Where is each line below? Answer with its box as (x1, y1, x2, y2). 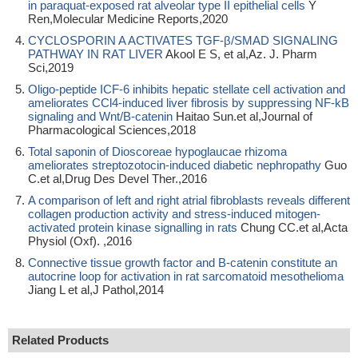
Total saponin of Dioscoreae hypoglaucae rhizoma (28, 145, 287, 158)
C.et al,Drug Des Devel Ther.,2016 (28, 172, 207, 185)
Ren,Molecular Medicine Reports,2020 (28, 12, 228, 26)
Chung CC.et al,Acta (237, 221, 348, 234)
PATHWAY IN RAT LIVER (28, 47, 163, 61)
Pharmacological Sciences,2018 (28, 123, 196, 137)
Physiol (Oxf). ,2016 (28, 234, 132, 248)
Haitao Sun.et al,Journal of (173, 109, 312, 123)
